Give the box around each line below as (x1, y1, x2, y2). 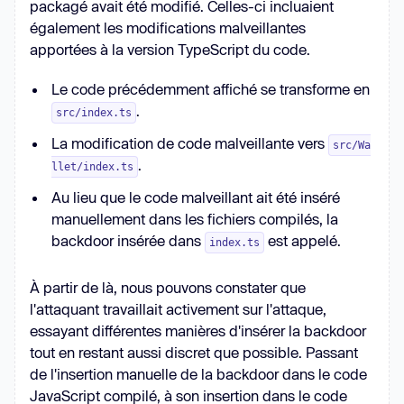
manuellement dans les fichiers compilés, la (51, 210, 338, 228)
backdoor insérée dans (51, 232, 205, 250)
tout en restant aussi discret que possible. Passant (30, 344, 358, 362)
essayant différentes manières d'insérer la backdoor (30, 322, 366, 340)
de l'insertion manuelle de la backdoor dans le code (30, 365, 367, 383)
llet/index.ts (51, 161, 133, 174)
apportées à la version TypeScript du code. (30, 41, 310, 59)
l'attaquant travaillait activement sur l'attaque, (30, 300, 326, 318)
